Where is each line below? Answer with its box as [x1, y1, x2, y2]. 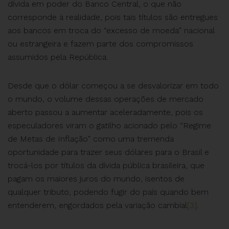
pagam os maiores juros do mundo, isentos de [8, 174, 185, 184]
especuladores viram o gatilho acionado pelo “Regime [8, 121, 211, 131]
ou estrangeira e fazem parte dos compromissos [8, 39, 193, 49]
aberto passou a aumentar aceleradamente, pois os [8, 107, 203, 118]
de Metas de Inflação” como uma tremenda [8, 134, 174, 144]
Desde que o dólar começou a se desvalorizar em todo [8, 81, 219, 91]
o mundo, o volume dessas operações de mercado [8, 94, 203, 104]
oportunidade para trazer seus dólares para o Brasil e [8, 147, 209, 157]
